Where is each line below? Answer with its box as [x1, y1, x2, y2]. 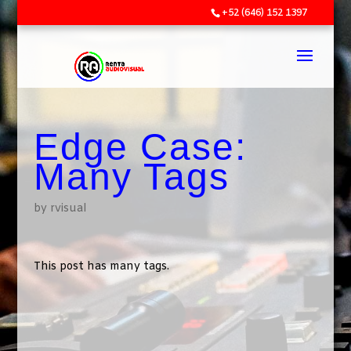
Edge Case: [33, 126, 247, 168]
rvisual [49, 201, 86, 216]
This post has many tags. [33, 259, 169, 274]
